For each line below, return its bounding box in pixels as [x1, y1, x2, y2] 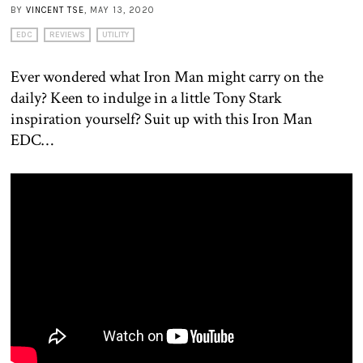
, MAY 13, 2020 [84, 4, 155, 15]
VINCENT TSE [26, 4, 84, 15]
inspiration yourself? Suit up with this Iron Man [11, 108, 313, 130]
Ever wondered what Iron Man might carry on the [11, 66, 323, 88]
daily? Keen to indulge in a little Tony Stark [11, 87, 282, 109]
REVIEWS [49, 29, 85, 40]
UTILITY [102, 29, 129, 40]
